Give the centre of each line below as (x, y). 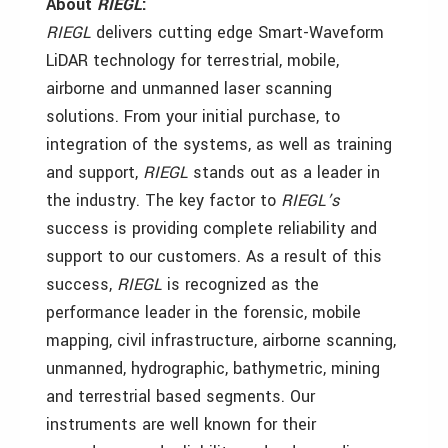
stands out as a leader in (284, 172)
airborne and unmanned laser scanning (189, 88)
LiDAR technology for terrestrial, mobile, (192, 60)
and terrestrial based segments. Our (180, 396)
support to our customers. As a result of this (214, 256)
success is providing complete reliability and (211, 228)
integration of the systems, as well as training (219, 144)
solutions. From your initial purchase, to (193, 116)
